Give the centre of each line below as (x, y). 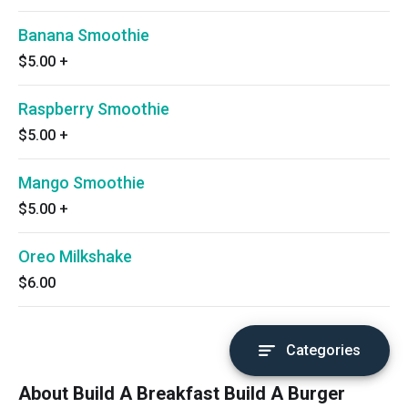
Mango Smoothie (82, 183)
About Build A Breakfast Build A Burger (182, 393)
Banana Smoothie (84, 35)
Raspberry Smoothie (94, 109)
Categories (323, 350)
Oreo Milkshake (75, 256)
